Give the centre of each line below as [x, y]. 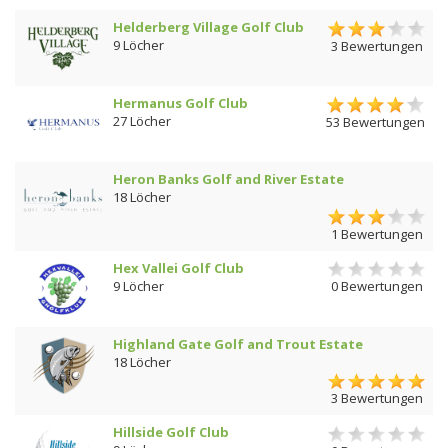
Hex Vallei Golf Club [178, 267]
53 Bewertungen [375, 121]
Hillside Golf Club [171, 432]
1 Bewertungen [376, 233]
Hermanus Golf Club [180, 103]
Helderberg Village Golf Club [208, 27]
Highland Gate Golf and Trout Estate [238, 343]
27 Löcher [142, 121]
